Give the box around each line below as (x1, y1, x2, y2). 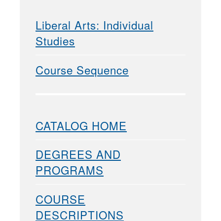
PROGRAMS (36, 162, 104, 178)
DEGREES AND (36, 146, 121, 162)
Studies (36, 33, 75, 49)
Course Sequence (36, 62, 129, 78)
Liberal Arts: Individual (36, 17, 153, 33)
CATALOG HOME (36, 117, 127, 133)
